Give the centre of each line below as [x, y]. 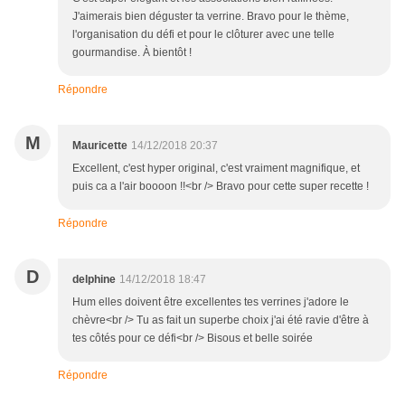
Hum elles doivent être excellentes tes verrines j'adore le [211, 302]
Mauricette [100, 146]
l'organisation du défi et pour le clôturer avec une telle [203, 35]
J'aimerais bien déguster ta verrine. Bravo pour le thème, [211, 17]
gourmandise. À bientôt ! [132, 53]
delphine [94, 280]
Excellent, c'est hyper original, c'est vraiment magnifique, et [216, 169]
